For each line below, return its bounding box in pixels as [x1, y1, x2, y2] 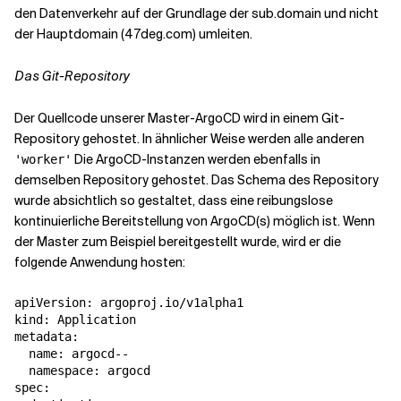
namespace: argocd [14, 363, 150, 378]
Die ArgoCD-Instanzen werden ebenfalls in [74, 150, 320, 167]
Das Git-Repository [14, 67, 130, 84]
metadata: [14, 328, 79, 344]
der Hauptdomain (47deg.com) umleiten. [14, 25, 252, 42]
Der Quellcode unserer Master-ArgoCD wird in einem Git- [14, 109, 345, 126]
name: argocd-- [14, 346, 129, 361]
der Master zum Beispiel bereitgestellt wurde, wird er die [14, 233, 341, 250]
